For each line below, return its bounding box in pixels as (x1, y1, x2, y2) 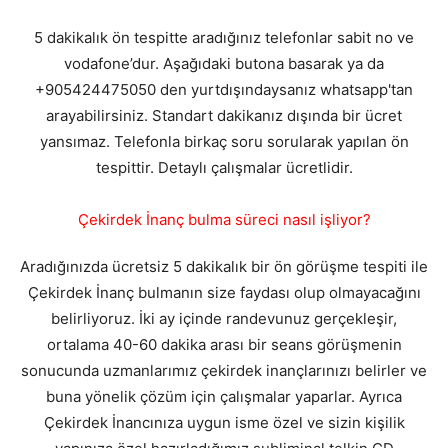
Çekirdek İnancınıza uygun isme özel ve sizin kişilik (43, 413, 405, 433)
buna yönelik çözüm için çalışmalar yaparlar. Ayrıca (46, 387, 402, 407)
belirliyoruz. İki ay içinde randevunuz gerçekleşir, (51, 309, 397, 329)
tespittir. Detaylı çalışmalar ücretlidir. (95, 158, 353, 178)
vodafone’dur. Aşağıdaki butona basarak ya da (64, 54, 384, 74)
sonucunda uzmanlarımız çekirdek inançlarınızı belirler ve (21, 361, 427, 381)
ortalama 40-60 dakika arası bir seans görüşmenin (46, 335, 402, 355)
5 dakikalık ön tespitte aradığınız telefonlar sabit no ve (34, 28, 414, 48)
